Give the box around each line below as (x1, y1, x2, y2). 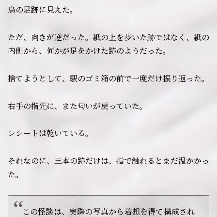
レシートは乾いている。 (8, 127, 93, 139)
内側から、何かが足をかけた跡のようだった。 (8, 45, 170, 56)
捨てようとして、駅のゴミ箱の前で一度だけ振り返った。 (8, 72, 209, 84)
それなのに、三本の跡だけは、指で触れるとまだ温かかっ (8, 155, 209, 167)
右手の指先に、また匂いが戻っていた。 (8, 100, 147, 111)
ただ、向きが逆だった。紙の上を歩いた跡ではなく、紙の (8, 31, 209, 43)
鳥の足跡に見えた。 (8, 4, 77, 15)
